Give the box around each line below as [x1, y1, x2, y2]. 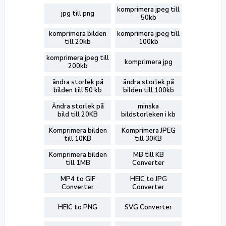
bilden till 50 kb [53, 86, 102, 95]
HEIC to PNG [58, 203, 97, 212]
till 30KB [135, 134, 162, 143]
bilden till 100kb [123, 86, 174, 95]
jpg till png [61, 9, 94, 18]
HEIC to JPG [130, 175, 167, 184]
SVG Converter [125, 203, 172, 212]
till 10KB [64, 134, 91, 143]
